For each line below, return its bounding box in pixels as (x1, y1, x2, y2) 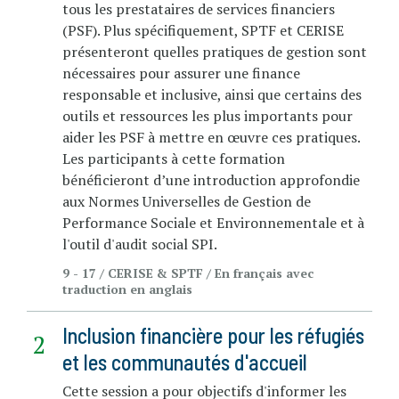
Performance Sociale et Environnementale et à (62, 212, 364, 232)
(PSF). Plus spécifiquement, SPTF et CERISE (62, 20, 344, 40)
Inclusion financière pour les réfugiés (62, 322, 364, 348)
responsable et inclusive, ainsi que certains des (62, 84, 362, 104)
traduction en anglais (62, 280, 192, 297)
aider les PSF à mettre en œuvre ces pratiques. (62, 126, 360, 147)
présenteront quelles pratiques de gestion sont (62, 41, 367, 61)
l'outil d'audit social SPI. (62, 233, 217, 254)
